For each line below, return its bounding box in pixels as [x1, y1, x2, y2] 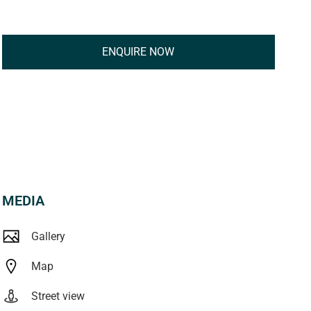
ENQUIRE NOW [102, 44, 175, 58]
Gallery [31, 230, 65, 244]
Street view [31, 289, 85, 303]
